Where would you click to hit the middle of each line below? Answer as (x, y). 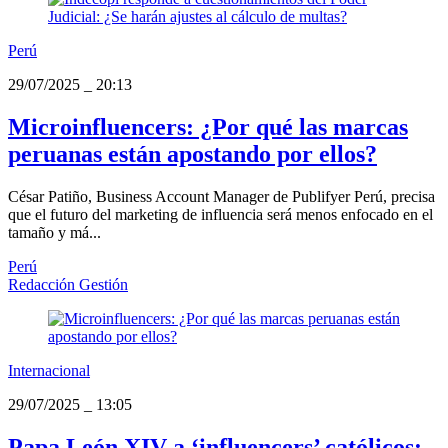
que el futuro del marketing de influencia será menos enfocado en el (220, 214)
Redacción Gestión (68, 284)
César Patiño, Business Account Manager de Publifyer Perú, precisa (221, 196)
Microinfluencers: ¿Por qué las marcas (208, 126)
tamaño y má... (54, 232)
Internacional (49, 370)
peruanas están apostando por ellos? (192, 153)
